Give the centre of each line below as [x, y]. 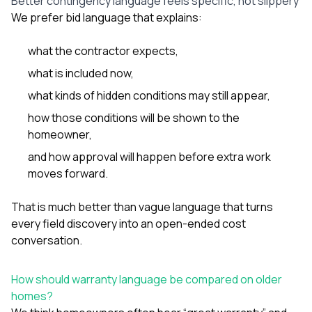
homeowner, [60, 134]
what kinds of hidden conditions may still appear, [149, 95]
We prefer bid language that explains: [107, 17]
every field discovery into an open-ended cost [128, 223]
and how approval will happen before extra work [149, 156]
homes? [32, 296]
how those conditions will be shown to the [134, 117]
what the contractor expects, [103, 50]
